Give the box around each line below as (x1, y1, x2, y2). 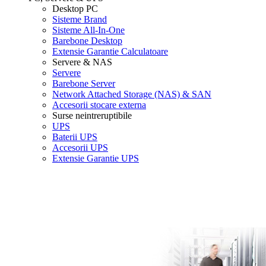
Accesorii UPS (52, 142, 108, 153)
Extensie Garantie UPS (52, 153, 139, 163)
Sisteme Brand (52, 14, 107, 24)
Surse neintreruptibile (52, 110, 132, 121)
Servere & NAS (52, 57, 112, 67)
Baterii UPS (52, 132, 97, 142)
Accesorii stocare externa (52, 100, 146, 110)
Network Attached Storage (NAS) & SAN (52, 89, 211, 99)
